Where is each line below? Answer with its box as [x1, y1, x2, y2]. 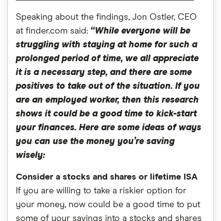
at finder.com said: [16, 27, 90, 36]
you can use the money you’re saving [16, 137, 175, 146]
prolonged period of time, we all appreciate [16, 54, 199, 63]
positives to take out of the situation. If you [16, 82, 200, 91]
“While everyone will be [90, 27, 190, 36]
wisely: [16, 151, 45, 160]
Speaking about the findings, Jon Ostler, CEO [16, 13, 197, 22]
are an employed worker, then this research [16, 96, 199, 105]
